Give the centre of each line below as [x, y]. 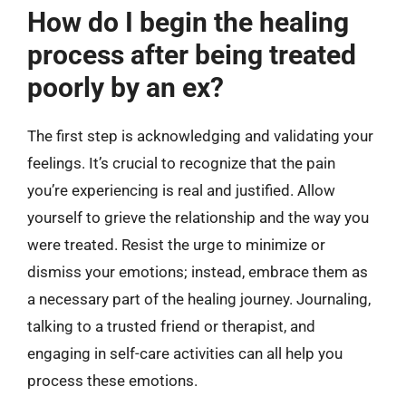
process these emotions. [112, 380]
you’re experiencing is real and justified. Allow [181, 190]
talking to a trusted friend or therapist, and [171, 326]
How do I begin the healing [188, 22]
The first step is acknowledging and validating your [200, 135]
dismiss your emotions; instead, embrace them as [198, 271]
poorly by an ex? [126, 87]
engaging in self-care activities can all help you [185, 353]
